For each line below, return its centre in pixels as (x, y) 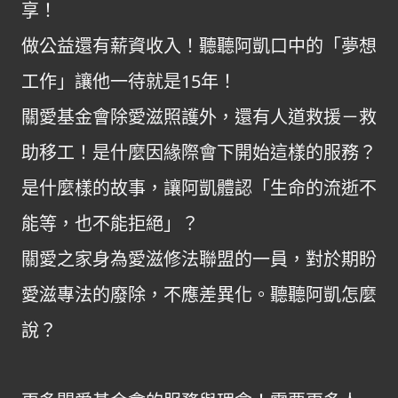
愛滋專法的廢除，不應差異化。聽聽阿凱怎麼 (199, 295)
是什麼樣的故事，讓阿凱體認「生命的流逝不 (199, 188)
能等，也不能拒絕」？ (110, 223)
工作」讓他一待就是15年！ (129, 81)
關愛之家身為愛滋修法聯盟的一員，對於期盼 (199, 259)
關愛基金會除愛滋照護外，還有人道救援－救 (199, 117)
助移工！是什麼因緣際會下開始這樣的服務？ (199, 152)
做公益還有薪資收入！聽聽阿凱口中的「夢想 (199, 46)
